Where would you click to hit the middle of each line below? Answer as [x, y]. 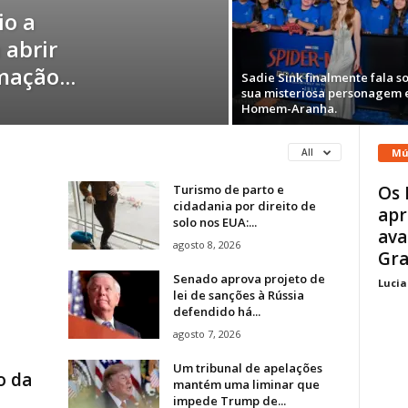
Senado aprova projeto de [249, 278]
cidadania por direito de [244, 205]
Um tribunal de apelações [247, 367]
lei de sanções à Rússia [238, 295]
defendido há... [216, 311]
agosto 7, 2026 [206, 333]
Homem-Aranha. [289, 108]
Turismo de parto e [228, 189]
